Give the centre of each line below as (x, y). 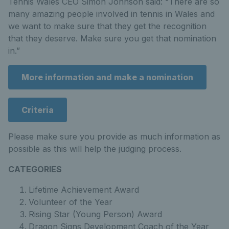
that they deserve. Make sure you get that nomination (112, 39)
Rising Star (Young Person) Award (95, 214)
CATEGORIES (35, 169)
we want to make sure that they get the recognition (107, 26)
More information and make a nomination (107, 77)
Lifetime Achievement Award (84, 190)
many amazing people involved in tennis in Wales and (111, 14)
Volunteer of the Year (71, 202)
